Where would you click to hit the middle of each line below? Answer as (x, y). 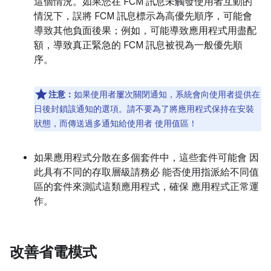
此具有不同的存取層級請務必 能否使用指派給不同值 (146, 172)
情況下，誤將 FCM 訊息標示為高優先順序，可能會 (143, 16)
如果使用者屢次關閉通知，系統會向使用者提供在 (167, 94)
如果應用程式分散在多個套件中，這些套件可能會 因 (146, 158)
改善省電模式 (53, 252)
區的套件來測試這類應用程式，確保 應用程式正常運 (146, 187)
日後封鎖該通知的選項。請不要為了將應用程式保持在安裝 (144, 109)
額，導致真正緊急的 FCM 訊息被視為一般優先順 (138, 45)
